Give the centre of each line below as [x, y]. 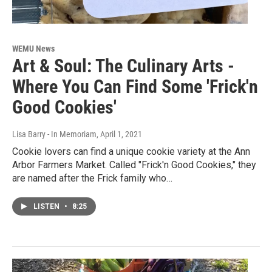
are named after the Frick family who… [92, 178]
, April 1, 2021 [119, 134]
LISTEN [47, 206]
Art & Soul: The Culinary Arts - [123, 66]
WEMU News [33, 48]
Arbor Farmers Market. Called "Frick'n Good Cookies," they [134, 165]
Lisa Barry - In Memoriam [54, 134]
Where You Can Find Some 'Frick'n [135, 86]
